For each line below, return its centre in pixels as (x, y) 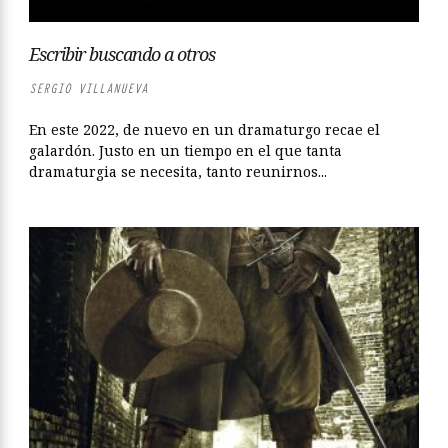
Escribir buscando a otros (122, 53)
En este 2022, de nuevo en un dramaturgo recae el (204, 129)
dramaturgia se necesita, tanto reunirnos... (178, 171)
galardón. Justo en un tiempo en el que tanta (185, 150)
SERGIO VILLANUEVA (88, 88)
